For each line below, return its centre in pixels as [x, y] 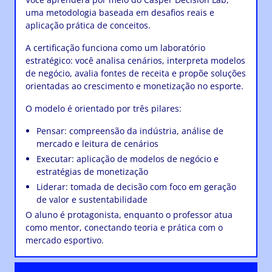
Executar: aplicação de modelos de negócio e [127, 159]
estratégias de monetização [92, 172]
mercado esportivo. [65, 240]
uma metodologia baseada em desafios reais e [120, 13]
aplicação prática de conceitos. [88, 25]
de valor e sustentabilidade [92, 200]
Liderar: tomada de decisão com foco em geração [136, 187]
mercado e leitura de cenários [97, 144]
